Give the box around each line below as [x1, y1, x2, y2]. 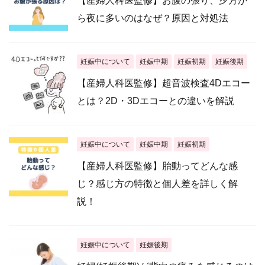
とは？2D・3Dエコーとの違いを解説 [77, 96, 234, 106]
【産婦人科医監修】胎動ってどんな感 [77, 161, 238, 172]
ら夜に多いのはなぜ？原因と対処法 [77, 13, 228, 24]
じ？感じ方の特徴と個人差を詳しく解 [77, 179, 238, 189]
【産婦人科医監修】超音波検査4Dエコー [77, 78, 250, 89]
